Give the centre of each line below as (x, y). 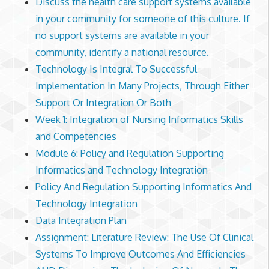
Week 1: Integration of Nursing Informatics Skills (139, 120)
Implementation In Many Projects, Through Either (142, 86)
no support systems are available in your (122, 36)
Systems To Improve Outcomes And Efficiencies (140, 254)
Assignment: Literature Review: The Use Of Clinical (144, 237)
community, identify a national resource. (122, 53)
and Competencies (76, 137)
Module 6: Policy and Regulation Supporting (129, 153)
